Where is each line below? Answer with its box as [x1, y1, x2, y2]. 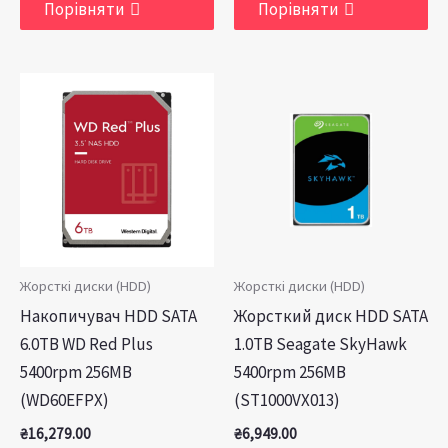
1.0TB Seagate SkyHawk [234, 333, 407, 355]
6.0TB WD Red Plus [20, 333, 153, 355]
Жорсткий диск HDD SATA [234, 305, 428, 327]
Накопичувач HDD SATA [20, 305, 197, 327]
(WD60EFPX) [20, 389, 109, 411]
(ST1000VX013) [234, 389, 340, 411]
